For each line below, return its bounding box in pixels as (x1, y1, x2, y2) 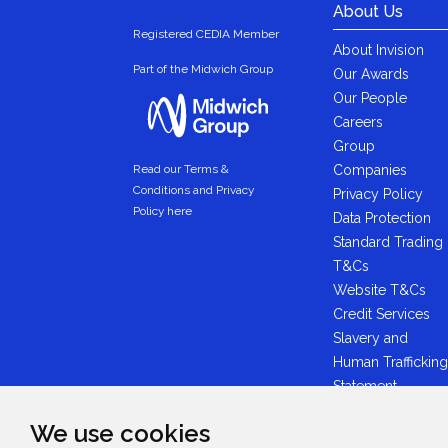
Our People (332, 89, 407, 106)
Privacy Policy (332, 185, 423, 202)
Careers (332, 113, 383, 130)
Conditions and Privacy (132, 182, 254, 197)
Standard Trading (332, 233, 443, 250)
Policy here (132, 203, 192, 218)
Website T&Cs (332, 281, 426, 298)
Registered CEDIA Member (132, 26, 279, 41)
